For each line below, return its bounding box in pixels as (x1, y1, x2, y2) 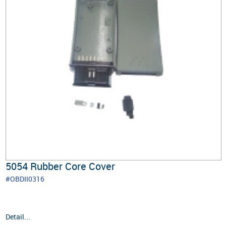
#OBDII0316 (6, 174, 45, 184)
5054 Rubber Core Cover (6, 159, 116, 173)
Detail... (6, 211, 31, 221)
